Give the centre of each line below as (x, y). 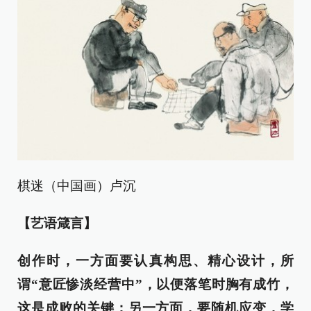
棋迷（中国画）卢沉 (77, 185)
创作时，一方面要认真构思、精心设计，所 (155, 260)
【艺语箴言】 (57, 223)
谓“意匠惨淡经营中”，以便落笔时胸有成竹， (155, 284)
